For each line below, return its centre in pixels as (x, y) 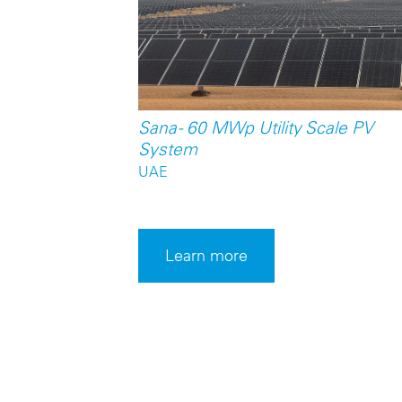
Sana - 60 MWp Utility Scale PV (255, 128)
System (167, 149)
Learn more (206, 256)
